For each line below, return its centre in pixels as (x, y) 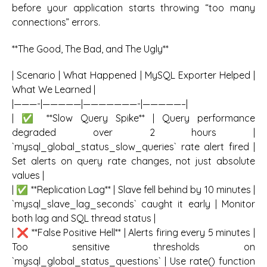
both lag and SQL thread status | (84, 218)
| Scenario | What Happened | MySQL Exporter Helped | (133, 75)
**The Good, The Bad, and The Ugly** (90, 49)
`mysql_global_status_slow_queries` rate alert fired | (133, 147)
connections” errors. (56, 22)
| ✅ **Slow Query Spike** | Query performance (133, 118)
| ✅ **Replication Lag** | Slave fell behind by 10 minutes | (133, 190)
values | (28, 176)
